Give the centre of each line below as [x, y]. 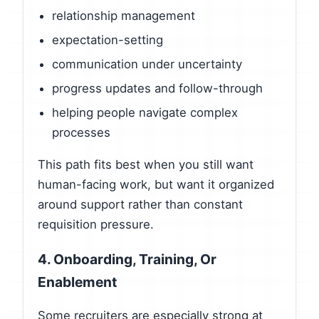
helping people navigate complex [145, 112]
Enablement [77, 282]
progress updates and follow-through [157, 89]
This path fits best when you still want [146, 164]
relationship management [124, 16]
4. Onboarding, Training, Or [127, 259]
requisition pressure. [96, 224]
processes [81, 132]
